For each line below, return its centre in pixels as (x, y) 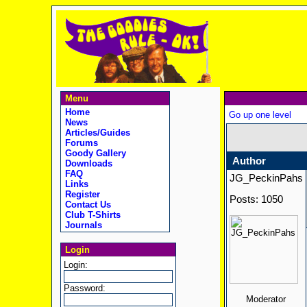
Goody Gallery (94, 153)
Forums (80, 143)
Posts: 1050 (256, 199)
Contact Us (86, 205)
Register (81, 194)
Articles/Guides (96, 133)
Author (249, 161)
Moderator (266, 299)
